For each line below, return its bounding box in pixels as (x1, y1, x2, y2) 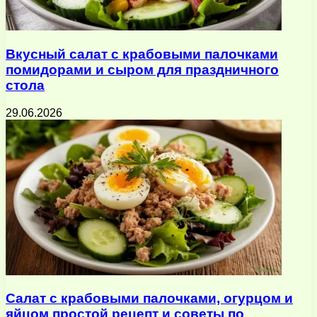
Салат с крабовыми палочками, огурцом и (6, 291, 293, 306)
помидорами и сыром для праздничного (6, 62, 279, 77)
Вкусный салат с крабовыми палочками (6, 46, 278, 62)
